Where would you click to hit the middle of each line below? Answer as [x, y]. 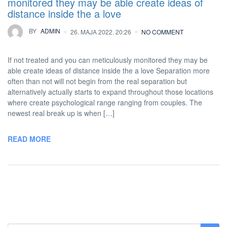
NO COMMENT [162, 32]
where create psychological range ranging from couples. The [105, 102]
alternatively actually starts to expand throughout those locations [110, 92]
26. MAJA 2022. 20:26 [101, 32]
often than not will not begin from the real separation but [97, 81]
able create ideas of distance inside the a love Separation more [109, 70]
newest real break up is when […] [61, 113]
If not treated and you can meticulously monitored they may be [108, 60]
